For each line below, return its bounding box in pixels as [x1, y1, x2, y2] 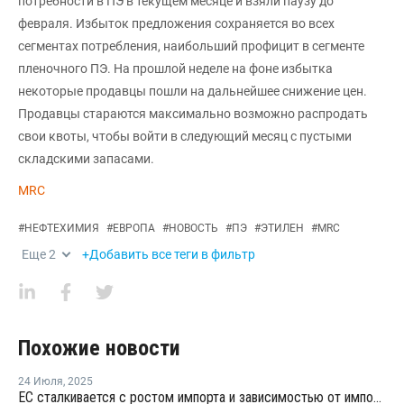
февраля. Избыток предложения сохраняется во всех [18, 16, 335, 31]
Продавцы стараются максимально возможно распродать [18, 106, 368, 121]
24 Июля [18, 375, 63, 388]
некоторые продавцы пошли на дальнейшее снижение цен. [18, 84, 367, 98]
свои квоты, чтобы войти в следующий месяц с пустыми [18, 129, 352, 143]
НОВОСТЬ [169, 222, 218, 234]
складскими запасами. [18, 151, 154, 166]
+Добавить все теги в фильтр [82, 247, 255, 262]
